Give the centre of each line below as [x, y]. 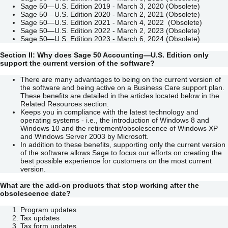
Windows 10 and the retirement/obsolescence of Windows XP [119, 128]
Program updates [48, 209]
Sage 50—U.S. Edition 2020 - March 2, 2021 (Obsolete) [110, 14]
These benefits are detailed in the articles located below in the [120, 95]
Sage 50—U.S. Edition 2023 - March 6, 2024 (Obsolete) [110, 38]
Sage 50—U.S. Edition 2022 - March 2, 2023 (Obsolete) [110, 30]
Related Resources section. [65, 104]
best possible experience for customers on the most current [116, 161]
